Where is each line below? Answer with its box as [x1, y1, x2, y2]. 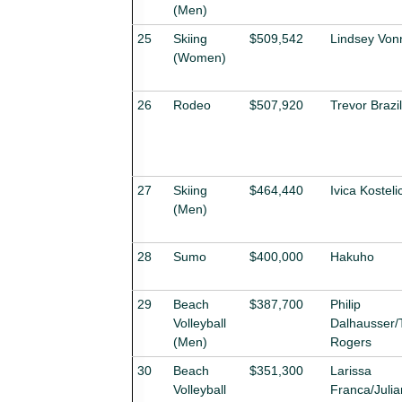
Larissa [330, 363, 371, 378]
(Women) [173, 49, 226, 65]
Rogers [330, 334, 371, 349]
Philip [330, 296, 361, 311]
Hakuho [330, 249, 374, 264]
